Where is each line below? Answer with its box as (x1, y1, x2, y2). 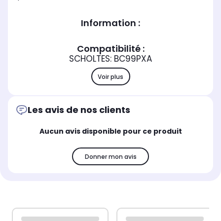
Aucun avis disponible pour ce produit (39, 126, 182, 137)
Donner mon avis (84, 152, 137, 161)
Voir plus (98, 72, 123, 81)
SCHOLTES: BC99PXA (69, 53, 152, 65)
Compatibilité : (76, 42, 145, 55)
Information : (81, 17, 140, 30)
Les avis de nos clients (28, 104, 130, 116)
